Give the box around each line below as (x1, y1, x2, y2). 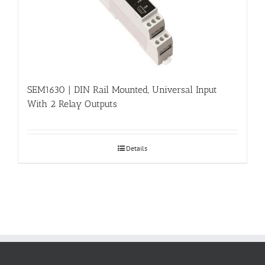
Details (126, 143, 147, 153)
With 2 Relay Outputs (27, 98, 117, 109)
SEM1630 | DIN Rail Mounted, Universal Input (27, 83, 217, 95)
